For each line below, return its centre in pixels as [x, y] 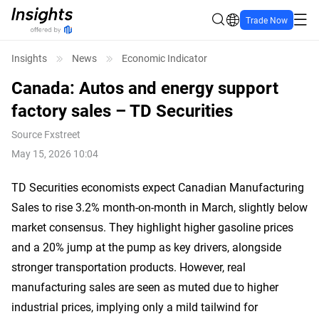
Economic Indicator [164, 58]
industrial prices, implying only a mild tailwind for [135, 307]
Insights [29, 58]
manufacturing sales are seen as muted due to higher [145, 287]
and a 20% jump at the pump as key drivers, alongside [146, 247]
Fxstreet [62, 134]
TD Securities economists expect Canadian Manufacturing [158, 187]
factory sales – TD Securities [122, 110]
